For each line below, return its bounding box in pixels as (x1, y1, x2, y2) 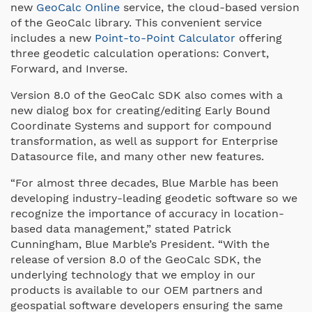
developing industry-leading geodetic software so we (10, 191, 297, 205)
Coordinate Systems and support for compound (10, 118, 272, 132)
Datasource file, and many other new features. (10, 149, 264, 163)
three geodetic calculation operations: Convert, (10, 46, 269, 60)
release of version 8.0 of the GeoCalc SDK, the (10, 252, 261, 266)
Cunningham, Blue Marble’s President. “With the (10, 237, 270, 251)
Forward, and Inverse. (10, 61, 127, 75)
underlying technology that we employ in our (10, 267, 256, 281)
